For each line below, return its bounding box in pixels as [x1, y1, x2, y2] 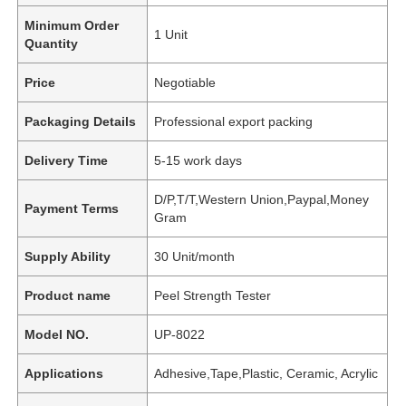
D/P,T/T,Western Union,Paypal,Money [154, 191, 370, 207]
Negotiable [154, 74, 217, 90]
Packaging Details [24, 113, 137, 129]
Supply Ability [24, 248, 111, 264]
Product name [24, 287, 111, 303]
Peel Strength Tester [154, 287, 272, 303]
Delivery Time [24, 152, 109, 168]
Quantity [24, 35, 79, 51]
